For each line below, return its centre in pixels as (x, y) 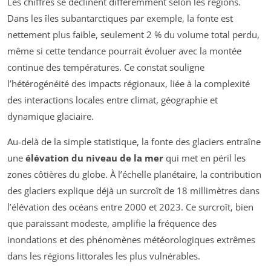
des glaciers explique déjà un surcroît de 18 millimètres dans (133, 190)
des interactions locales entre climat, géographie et (113, 100)
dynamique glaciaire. (51, 116)
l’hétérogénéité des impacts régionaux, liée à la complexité (129, 83)
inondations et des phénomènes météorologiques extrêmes (131, 239)
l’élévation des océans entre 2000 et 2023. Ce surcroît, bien (130, 207)
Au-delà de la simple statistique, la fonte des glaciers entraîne (134, 141)
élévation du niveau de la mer (94, 158)
